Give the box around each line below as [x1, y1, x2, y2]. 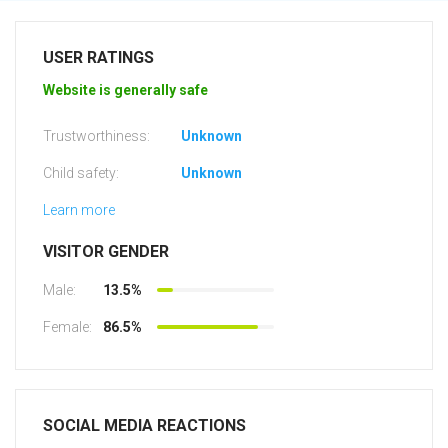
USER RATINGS [43, 48, 154, 68]
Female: [43, 319, 92, 336]
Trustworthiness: [43, 128, 150, 145]
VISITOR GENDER [43, 242, 169, 262]
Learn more [43, 202, 115, 219]
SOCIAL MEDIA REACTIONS [43, 416, 246, 436]
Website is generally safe [43, 82, 208, 99]
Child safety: [43, 165, 119, 182]
